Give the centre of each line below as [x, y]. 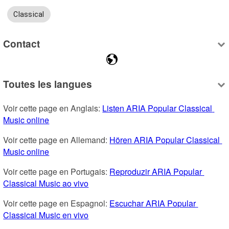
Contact [22, 43]
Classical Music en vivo [46, 215]
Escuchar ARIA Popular [153, 203]
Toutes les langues [48, 84]
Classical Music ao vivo [46, 184]
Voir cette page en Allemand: [56, 140]
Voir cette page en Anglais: [53, 108]
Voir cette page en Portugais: [56, 172]
